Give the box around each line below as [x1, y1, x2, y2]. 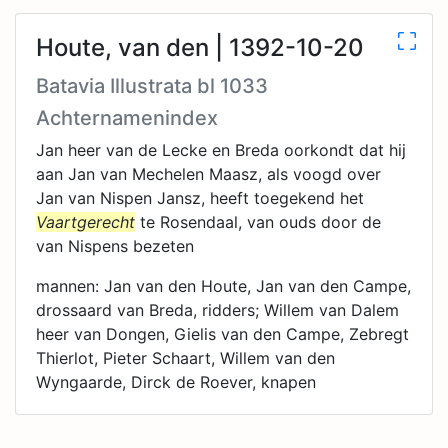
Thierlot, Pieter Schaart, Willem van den [36, 348, 335, 368]
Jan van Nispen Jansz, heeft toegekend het [36, 188, 364, 208]
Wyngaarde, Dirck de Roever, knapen [36, 372, 316, 392]
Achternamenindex [36, 106, 218, 130]
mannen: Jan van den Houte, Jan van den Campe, [36, 276, 411, 296]
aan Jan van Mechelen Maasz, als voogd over [36, 164, 381, 184]
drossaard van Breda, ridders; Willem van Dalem [36, 300, 399, 320]
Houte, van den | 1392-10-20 [36, 33, 364, 62]
